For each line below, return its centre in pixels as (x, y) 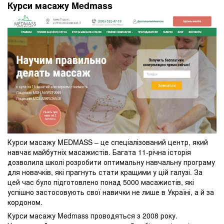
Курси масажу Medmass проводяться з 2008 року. (92, 216)
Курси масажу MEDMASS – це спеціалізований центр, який (108, 142)
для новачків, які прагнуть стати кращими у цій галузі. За (105, 172)
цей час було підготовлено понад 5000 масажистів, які (101, 182)
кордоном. (25, 202)
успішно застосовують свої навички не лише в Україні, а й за (111, 192)
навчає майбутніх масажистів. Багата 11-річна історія (99, 152)
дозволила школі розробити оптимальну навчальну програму (111, 162)
